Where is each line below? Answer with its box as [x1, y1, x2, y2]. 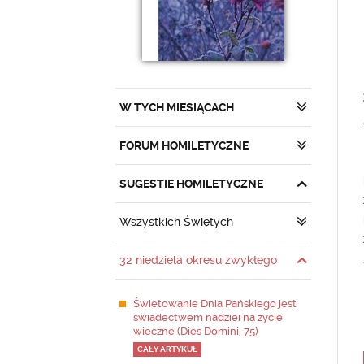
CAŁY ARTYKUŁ [137, 344, 197, 353]
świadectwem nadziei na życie [133, 311, 283, 323]
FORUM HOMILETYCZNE [119, 139, 249, 152]
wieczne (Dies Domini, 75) [133, 325, 258, 337]
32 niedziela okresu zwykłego [119, 253, 277, 266]
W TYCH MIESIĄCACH [119, 101, 234, 114]
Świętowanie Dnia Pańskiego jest [133, 297, 297, 310]
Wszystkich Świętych [119, 215, 233, 228]
